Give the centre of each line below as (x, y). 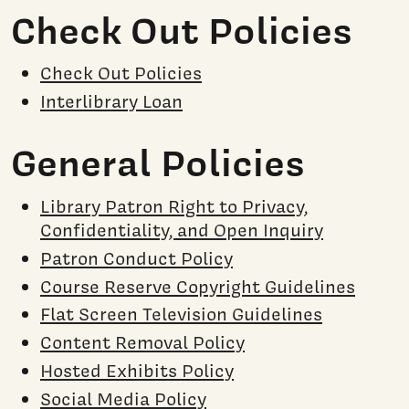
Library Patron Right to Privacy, (174, 206)
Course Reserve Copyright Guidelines (198, 286)
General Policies (158, 163)
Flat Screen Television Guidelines (181, 315)
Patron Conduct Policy (136, 258)
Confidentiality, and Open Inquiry (182, 230)
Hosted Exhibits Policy (137, 370)
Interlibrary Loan (111, 102)
